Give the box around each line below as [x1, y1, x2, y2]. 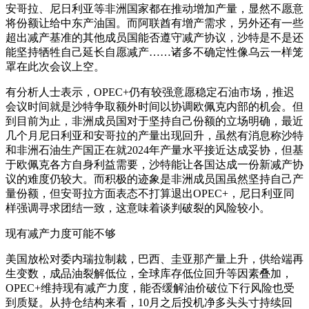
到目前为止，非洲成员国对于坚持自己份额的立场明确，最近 [6, 115, 303, 128]
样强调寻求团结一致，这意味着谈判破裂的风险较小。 [6, 202, 270, 215]
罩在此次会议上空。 [6, 61, 105, 73]
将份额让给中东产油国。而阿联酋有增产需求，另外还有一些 [6, 17, 303, 30]
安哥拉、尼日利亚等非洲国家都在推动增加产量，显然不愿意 [6, 3, 303, 15]
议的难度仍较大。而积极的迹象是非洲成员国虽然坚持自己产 [6, 173, 303, 186]
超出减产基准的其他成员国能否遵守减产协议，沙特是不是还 [6, 32, 303, 44]
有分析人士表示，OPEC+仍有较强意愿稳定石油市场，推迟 [6, 86, 295, 99]
